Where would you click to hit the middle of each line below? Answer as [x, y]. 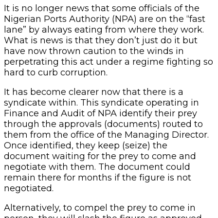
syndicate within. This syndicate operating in [101, 102]
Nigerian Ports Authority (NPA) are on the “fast [105, 19]
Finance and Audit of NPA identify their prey [100, 113]
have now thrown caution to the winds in [94, 51]
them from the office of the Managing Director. [106, 135]
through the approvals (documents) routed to [103, 124]
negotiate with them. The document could [97, 167]
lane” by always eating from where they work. [104, 29]
